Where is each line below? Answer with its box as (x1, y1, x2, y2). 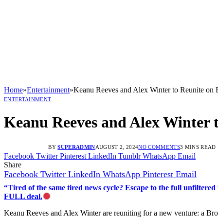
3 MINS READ (180, 144, 216, 150)
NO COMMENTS (138, 144, 180, 150)
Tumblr (118, 151, 141, 160)
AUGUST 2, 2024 (95, 144, 139, 150)
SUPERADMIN (57, 144, 95, 150)
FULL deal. (4, 192, 42, 200)
